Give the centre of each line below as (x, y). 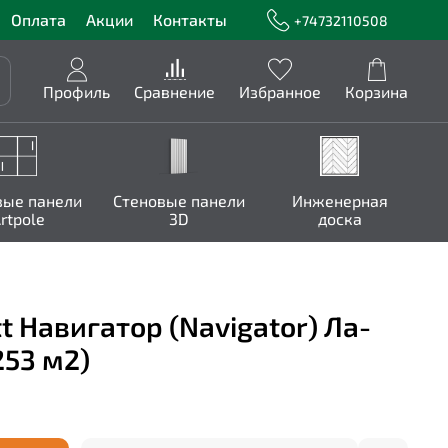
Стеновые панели (178, 200)
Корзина (376, 91)
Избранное (280, 91)
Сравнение (174, 91)
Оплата (38, 19)
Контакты (189, 19)
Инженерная (339, 200)
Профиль (76, 91)
